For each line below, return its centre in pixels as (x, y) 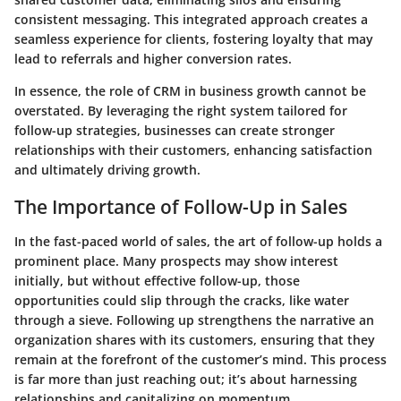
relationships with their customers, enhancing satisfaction (193, 150)
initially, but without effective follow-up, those (157, 280)
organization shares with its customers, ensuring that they (195, 339)
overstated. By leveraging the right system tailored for (181, 111)
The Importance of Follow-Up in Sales (181, 207)
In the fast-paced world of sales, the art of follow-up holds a (198, 241)
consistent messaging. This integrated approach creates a (191, 20)
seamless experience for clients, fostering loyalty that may (194, 39)
